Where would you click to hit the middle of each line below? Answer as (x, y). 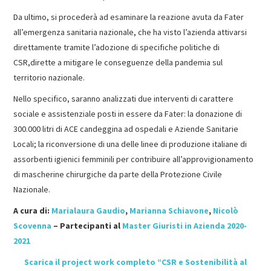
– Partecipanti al (87, 225)
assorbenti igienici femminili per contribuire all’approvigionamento (134, 159)
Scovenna (33, 225)
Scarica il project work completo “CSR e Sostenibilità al (135, 262)
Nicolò (226, 210)
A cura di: (33, 210)
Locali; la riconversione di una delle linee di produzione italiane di (130, 144)
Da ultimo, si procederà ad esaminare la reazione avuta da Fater (129, 17)
